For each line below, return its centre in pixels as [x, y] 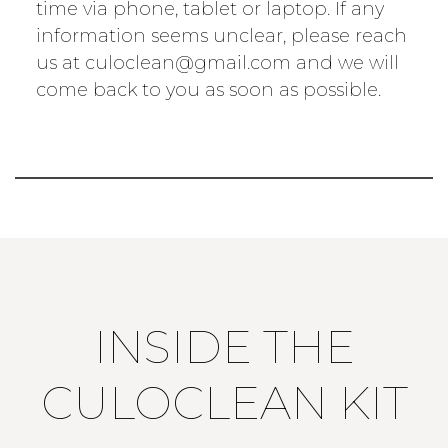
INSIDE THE [224, 347]
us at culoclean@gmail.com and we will [217, 62]
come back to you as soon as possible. [208, 89]
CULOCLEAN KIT [224, 403]
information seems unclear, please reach [221, 35]
